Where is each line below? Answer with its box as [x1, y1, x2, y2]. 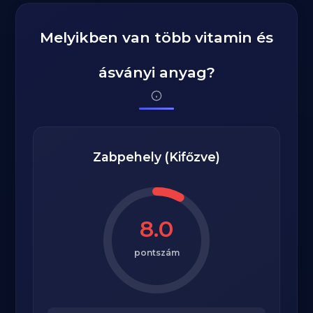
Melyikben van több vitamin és [40, 29, 273, 46]
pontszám [133, 247, 180, 258]
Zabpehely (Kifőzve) [93, 150, 220, 164]
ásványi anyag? [98, 64, 215, 81]
